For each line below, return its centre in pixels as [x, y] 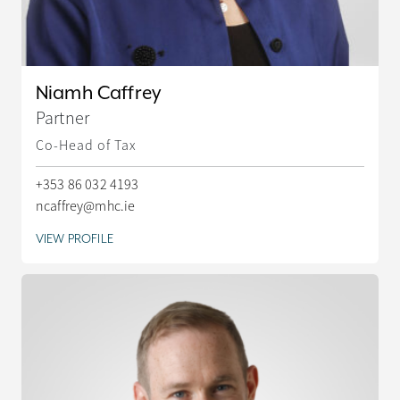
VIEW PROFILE [75, 238]
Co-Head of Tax [86, 145]
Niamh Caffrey [99, 92]
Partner [63, 118]
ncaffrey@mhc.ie [86, 206]
